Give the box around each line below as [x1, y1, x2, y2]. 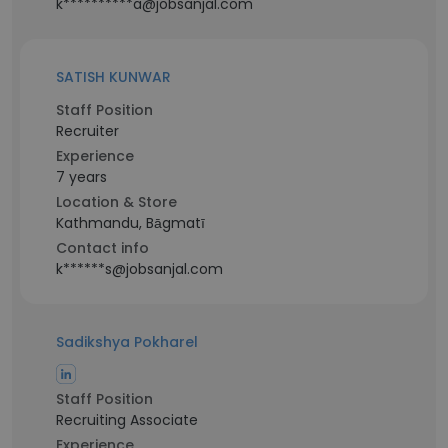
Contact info [56, 238, 149, 258]
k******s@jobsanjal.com [56, 259, 223, 279]
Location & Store [56, 192, 177, 212]
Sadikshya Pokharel [56, 332, 198, 352]
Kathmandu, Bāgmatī [56, 213, 205, 233]
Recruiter [56, 121, 119, 141]
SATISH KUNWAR [56, 67, 171, 87]
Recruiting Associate [56, 410, 198, 430]
